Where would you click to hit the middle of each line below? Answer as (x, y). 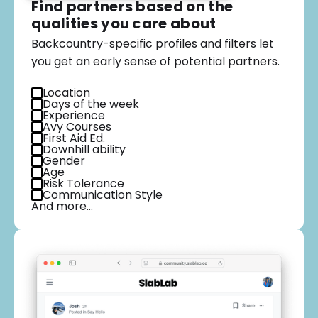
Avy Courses (77, 126)
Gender (64, 160)
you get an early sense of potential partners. (155, 61)
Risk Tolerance (83, 183)
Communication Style (103, 194)
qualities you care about (124, 23)
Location (66, 92)
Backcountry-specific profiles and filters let (153, 43)
